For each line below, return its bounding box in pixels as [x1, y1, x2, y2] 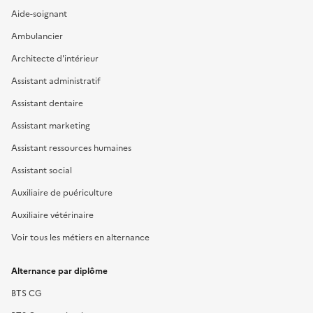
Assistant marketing [11, 118, 90, 131]
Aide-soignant [11, 6, 67, 19]
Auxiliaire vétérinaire [11, 208, 94, 220]
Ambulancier [11, 29, 63, 41]
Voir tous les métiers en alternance [11, 230, 150, 242]
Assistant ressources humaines [11, 140, 131, 153]
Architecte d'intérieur [11, 51, 99, 64]
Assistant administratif [11, 73, 101, 86]
